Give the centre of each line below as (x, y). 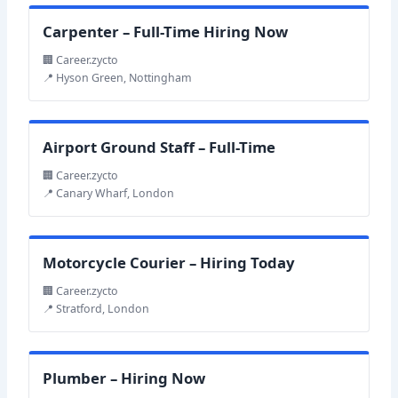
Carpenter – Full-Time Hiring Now (166, 32)
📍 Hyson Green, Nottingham (118, 78)
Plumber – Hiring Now (124, 378)
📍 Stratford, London (96, 308)
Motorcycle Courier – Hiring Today (169, 263)
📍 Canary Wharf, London (109, 193)
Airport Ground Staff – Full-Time (159, 147)
